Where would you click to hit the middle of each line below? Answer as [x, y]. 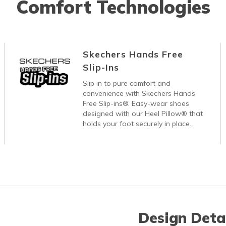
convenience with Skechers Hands [139, 93]
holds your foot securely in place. [137, 123]
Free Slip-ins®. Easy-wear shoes [136, 103]
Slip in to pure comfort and [127, 83]
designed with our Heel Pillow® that [143, 113]
